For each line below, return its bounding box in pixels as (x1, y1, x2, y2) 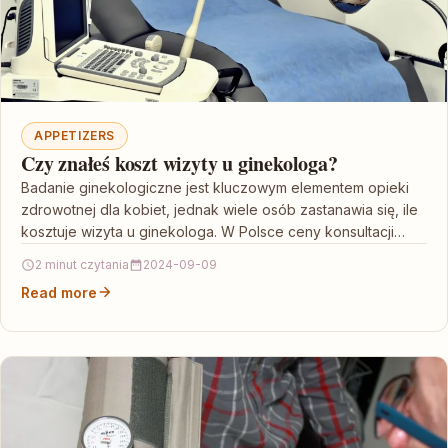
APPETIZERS (34, 127, 115, 143)
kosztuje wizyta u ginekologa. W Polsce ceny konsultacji (21, 222, 394, 240)
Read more (21, 283, 97, 301)
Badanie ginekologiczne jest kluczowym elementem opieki (21, 178, 409, 196)
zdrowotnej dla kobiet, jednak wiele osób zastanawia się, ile (21, 200, 418, 218)
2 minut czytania (35, 256, 129, 272)
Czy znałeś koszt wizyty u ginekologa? (21, 148, 338, 178)
